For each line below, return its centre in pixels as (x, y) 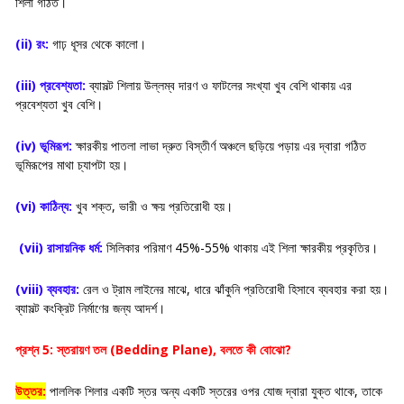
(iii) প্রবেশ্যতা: (50, 85)
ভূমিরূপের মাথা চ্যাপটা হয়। (72, 164)
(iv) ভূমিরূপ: (44, 145)
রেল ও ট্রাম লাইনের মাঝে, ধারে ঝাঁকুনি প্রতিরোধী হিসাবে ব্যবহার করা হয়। (234, 289)
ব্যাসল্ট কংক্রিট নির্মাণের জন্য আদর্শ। (90, 308)
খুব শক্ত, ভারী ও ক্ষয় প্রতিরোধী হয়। (154, 206)
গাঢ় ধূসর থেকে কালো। (101, 43)
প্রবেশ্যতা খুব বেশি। (59, 104)
